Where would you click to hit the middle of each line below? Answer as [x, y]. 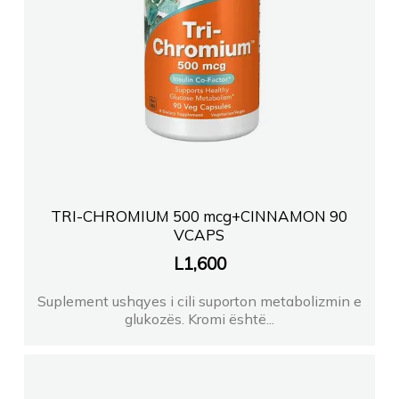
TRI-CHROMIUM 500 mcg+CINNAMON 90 [199, 216]
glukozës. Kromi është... [199, 318]
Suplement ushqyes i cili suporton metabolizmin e [199, 301]
